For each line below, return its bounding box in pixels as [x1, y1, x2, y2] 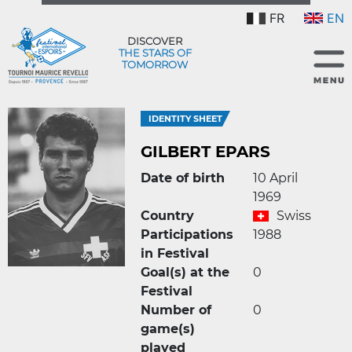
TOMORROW [122, 57, 188, 71]
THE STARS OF [118, 46, 192, 59]
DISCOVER [127, 34, 182, 47]
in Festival [141, 246, 209, 261]
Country [141, 208, 194, 223]
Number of [141, 302, 211, 317]
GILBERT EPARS [141, 142, 270, 161]
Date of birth [141, 170, 225, 185]
